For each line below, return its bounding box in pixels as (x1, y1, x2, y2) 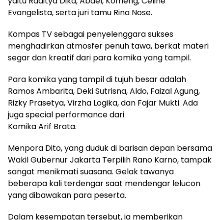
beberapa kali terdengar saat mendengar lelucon (8, 178, 200, 190)
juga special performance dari (8, 109, 126, 121)
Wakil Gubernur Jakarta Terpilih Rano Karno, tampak (8, 154, 212, 166)
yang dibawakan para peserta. (8, 190, 128, 201)
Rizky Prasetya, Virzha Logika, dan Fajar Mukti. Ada (8, 97, 198, 109)
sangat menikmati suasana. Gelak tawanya (8, 166, 174, 178)
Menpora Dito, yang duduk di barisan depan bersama (8, 142, 212, 154)
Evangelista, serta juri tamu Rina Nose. (8, 7, 152, 19)
